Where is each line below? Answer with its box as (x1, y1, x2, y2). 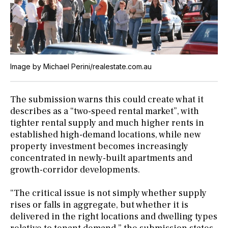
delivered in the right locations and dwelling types (10, 211, 217, 223)
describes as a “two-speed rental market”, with (10, 105, 199, 118)
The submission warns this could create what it (10, 94, 204, 106)
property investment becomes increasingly (10, 140, 188, 153)
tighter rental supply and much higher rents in (10, 117, 204, 129)
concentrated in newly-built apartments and (10, 152, 192, 164)
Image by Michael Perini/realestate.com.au (10, 62, 152, 71)
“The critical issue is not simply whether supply (10, 187, 207, 199)
